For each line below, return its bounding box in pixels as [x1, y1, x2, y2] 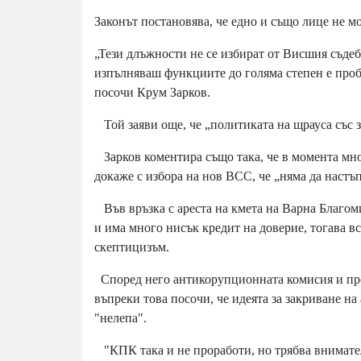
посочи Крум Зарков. [94, 85, 217, 100]
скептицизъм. [94, 240, 169, 255]
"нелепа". [94, 311, 147, 326]
